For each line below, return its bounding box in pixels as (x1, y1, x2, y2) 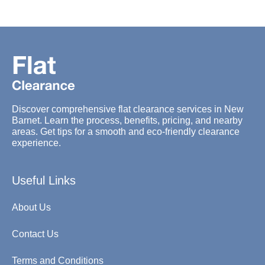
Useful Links (12, 173, 76, 187)
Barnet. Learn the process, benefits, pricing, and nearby (12, 115, 243, 125)
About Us (12, 202, 51, 212)
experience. (12, 137, 61, 148)
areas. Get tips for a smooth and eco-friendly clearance (12, 126, 240, 137)
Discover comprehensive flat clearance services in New (12, 104, 244, 114)
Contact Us (12, 228, 59, 239)
